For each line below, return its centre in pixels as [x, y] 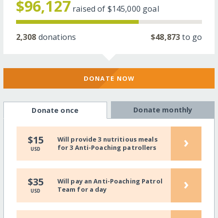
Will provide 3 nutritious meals [107, 139]
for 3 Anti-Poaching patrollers [107, 148]
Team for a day [82, 190]
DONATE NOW [109, 78]
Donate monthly [163, 110]
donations [56, 37]
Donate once [55, 110]
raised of [90, 9]
